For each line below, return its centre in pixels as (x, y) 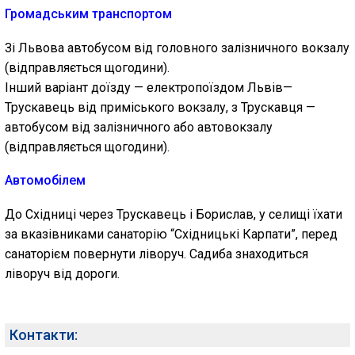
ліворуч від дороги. (62, 274)
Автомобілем (45, 180)
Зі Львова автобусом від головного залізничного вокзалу (177, 48)
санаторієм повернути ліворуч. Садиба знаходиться (157, 254)
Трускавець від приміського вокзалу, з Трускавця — (160, 107)
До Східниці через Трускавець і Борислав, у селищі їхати (174, 214)
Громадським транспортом (88, 14)
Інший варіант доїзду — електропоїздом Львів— (149, 88)
